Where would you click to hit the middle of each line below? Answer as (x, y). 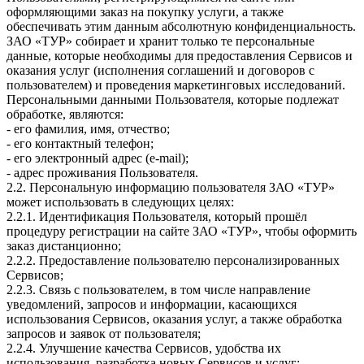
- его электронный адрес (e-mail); (97, 158)
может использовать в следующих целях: (120, 202)
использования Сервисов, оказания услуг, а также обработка (174, 319)
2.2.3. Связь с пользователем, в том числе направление (158, 290)
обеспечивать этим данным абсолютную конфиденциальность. (181, 27)
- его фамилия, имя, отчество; (88, 129)
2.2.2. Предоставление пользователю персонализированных (173, 261)
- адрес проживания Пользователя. (102, 173)
